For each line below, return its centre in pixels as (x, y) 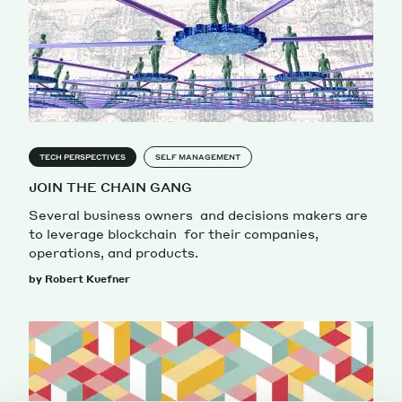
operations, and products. (114, 252)
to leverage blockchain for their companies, (174, 233)
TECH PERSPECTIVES (83, 157)
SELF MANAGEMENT (198, 157)
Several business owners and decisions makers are (198, 214)
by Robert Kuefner (79, 279)
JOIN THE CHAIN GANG (110, 186)
